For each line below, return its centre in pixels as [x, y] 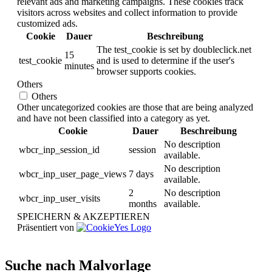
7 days [141, 174]
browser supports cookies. [146, 71]
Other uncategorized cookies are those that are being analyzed [135, 107]
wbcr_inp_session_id [59, 149]
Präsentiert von [47, 227]
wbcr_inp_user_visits [59, 198]
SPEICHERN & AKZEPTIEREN [83, 216]
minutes [79, 66]
